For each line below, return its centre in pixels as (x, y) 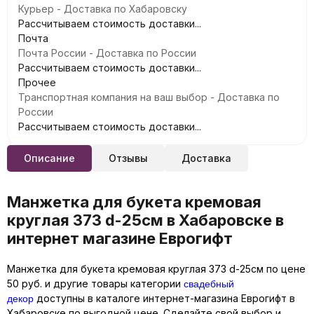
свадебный (209, 283)
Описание (49, 158)
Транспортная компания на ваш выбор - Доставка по (149, 97)
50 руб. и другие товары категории (95, 284)
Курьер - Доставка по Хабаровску (103, 9)
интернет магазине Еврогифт (120, 238)
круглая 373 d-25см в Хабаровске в (145, 220)
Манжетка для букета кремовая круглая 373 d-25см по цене (156, 269)
